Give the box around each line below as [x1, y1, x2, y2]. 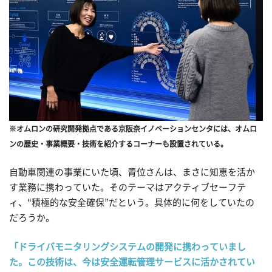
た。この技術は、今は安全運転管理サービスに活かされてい [9, 257, 255, 267]
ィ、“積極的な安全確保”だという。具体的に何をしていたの [9, 198, 254, 208]
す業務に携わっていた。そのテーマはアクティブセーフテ [9, 183, 246, 192]
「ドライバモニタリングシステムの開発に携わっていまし [9, 242, 246, 251]
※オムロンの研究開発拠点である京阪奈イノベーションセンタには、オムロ [9, 124, 257, 132]
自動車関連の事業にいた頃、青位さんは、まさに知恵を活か [9, 168, 255, 177]
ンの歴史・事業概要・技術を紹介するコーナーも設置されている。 [9, 140, 228, 148]
